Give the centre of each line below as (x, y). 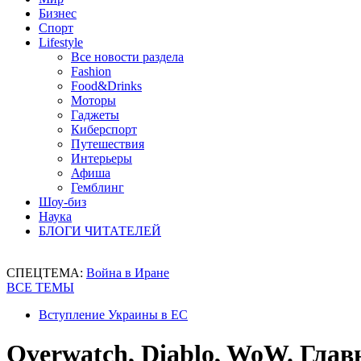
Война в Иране (128, 273)
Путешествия (108, 144)
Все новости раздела (127, 57)
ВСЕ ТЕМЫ (40, 287)
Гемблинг (98, 187)
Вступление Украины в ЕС (113, 315)
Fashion (91, 71)
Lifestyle (61, 42)
